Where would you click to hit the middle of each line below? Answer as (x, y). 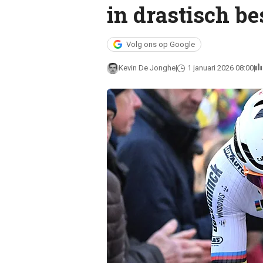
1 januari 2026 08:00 (220, 68)
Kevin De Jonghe (147, 68)
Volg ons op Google (160, 44)
